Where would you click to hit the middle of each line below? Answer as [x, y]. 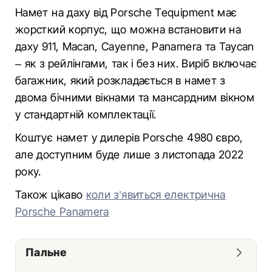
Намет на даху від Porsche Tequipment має [126, 12]
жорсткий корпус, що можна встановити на [128, 29]
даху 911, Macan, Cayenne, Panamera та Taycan [135, 46]
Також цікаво [51, 195]
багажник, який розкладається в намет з [120, 80]
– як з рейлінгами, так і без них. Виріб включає [136, 63]
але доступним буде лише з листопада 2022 [130, 155]
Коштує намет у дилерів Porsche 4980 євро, [129, 138]
